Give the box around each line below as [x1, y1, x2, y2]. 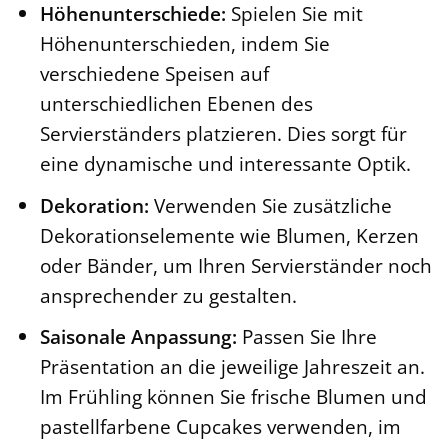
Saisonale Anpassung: [39, 323, 237, 351]
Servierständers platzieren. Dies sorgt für [39, 120, 407, 148]
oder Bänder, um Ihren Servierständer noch [39, 251, 432, 279]
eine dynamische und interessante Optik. [39, 150, 411, 178]
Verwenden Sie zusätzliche [148, 191, 392, 219]
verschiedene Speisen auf [39, 60, 269, 88]
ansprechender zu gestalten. [39, 281, 297, 309]
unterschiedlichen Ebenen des [39, 90, 313, 118]
